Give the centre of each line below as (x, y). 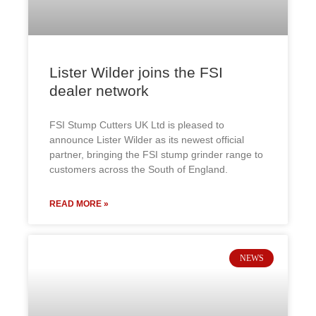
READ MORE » (79, 204)
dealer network (99, 91)
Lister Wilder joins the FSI (136, 72)
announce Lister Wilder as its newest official (147, 140)
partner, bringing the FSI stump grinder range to (156, 154)
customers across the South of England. (139, 169)
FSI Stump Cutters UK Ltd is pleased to (137, 125)
